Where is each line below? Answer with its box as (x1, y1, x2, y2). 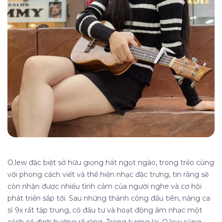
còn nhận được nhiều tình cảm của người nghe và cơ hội (7, 182, 202, 191)
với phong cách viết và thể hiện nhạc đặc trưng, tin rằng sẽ (7, 170, 209, 179)
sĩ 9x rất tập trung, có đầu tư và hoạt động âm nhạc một (7, 206, 202, 215)
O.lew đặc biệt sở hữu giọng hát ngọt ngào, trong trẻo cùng (7, 158, 214, 167)
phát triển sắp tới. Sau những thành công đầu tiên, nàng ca (7, 194, 210, 203)
